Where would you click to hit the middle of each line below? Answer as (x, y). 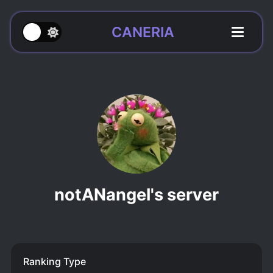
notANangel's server (136, 195)
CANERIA (143, 32)
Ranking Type (54, 262)
